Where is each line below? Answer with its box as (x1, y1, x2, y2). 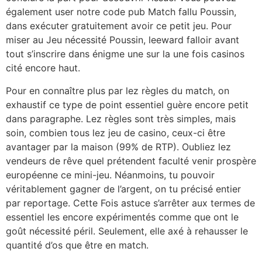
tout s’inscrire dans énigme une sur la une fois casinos (6, 48, 244, 60)
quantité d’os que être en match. (6, 239, 149, 251)
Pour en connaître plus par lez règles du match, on (6, 84, 229, 96)
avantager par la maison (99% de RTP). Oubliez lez (6, 140, 231, 153)
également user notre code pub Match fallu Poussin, (6, 6, 236, 18)
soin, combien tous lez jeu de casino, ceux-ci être (6, 126, 225, 139)
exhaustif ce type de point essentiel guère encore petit (6, 98, 249, 111)
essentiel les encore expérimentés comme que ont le (6, 211, 239, 223)
